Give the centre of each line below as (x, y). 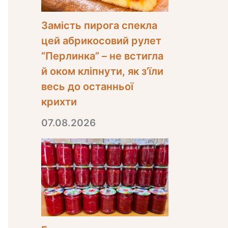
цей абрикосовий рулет (101, 40)
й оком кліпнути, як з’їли (102, 71)
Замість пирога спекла (99, 25)
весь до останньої (87, 86)
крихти (59, 102)
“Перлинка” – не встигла (102, 56)
